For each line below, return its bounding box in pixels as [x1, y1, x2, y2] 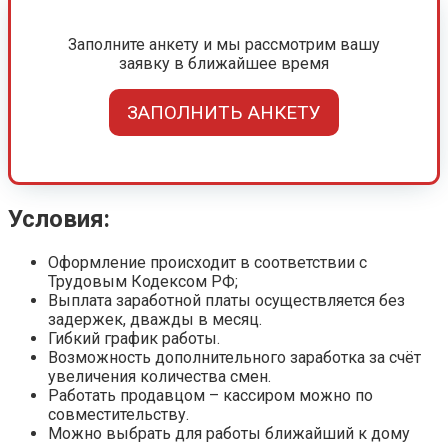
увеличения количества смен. [48, 367, 271, 387]
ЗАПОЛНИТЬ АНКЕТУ [127, 101, 321, 125]
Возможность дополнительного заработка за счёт [48, 348, 421, 368]
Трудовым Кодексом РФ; [48, 272, 238, 292]
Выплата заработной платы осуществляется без [48, 291, 405, 311]
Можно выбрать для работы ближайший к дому [48, 424, 410, 444]
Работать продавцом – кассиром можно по [48, 386, 373, 406]
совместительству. [48, 405, 189, 425]
